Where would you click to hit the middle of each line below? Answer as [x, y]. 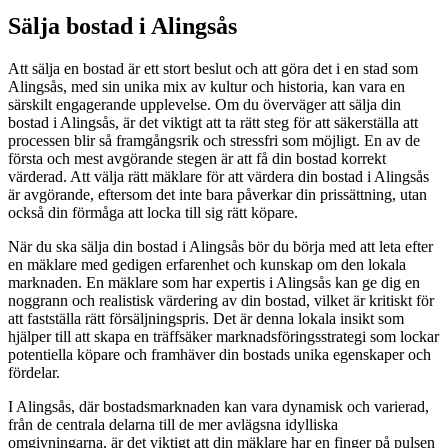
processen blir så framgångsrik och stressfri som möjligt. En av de [214, 140]
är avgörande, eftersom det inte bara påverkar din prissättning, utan [217, 194]
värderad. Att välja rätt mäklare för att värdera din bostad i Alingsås [218, 176]
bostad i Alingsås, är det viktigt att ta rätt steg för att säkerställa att [213, 122]
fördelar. [34, 372]
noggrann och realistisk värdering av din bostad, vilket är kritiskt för [221, 300]
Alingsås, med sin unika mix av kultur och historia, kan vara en [206, 86]
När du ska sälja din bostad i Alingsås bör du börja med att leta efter [220, 246]
